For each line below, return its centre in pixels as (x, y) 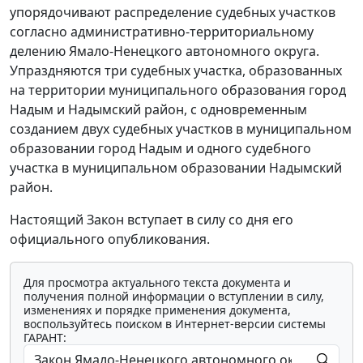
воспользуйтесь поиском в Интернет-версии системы (175, 324)
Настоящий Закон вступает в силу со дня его (152, 220)
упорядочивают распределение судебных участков (173, 13)
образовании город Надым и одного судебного (160, 149)
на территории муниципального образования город (178, 90)
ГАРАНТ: (45, 338)
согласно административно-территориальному (162, 32)
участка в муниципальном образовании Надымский (176, 168)
